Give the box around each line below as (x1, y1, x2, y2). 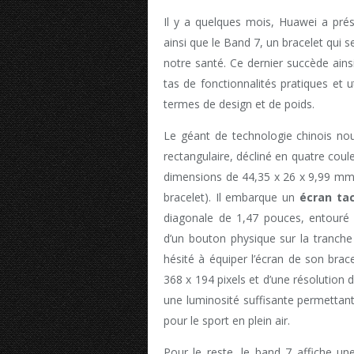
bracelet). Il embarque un (164, 190, 299, 205)
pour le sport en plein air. (164, 313, 290, 329)
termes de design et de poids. (164, 96, 314, 112)
